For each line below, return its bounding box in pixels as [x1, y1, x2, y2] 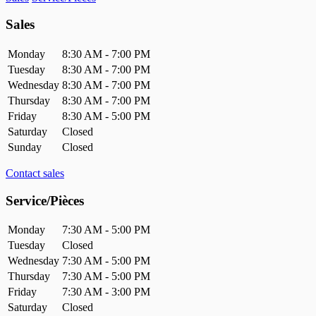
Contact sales [6, 167, 64, 180]
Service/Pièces [6, 193, 84, 208]
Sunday [8, 141, 42, 154]
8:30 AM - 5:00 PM [62, 110, 150, 123]
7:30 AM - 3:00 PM [62, 286, 150, 298]
